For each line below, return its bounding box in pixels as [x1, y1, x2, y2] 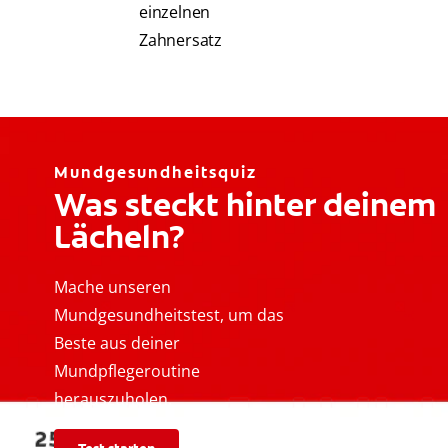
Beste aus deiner [54, 332, 180, 355]
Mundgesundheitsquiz [54, 162, 257, 184]
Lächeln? [54, 216, 185, 259]
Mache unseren [54, 276, 171, 299]
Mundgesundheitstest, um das [54, 304, 284, 327]
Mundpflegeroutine [54, 360, 200, 383]
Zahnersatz [139, 29, 223, 52]
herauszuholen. [54, 388, 172, 411]
